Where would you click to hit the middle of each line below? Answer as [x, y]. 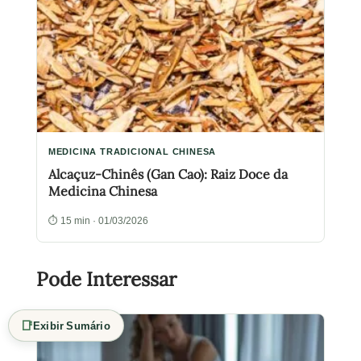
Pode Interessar [106, 279]
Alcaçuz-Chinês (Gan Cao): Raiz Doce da [168, 174]
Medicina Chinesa [102, 191]
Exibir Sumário [72, 326]
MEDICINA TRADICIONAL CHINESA [132, 151]
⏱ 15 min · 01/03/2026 [98, 220]
